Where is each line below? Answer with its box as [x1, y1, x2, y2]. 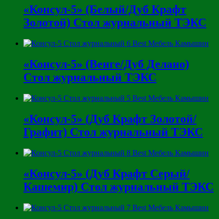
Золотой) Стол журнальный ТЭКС [23, 16, 206, 29]
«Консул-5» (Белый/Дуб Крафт [23, 3, 186, 16]
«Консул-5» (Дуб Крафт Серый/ [23, 167, 190, 180]
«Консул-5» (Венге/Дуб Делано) [23, 58, 189, 71]
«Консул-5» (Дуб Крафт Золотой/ [23, 112, 197, 125]
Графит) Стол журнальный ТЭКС [23, 125, 203, 138]
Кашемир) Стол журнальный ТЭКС [23, 180, 214, 193]
